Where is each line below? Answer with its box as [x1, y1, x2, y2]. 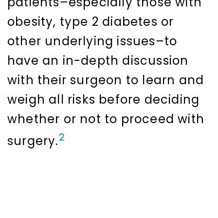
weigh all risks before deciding [7, 91, 200, 108]
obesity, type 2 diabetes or [7, 14, 174, 30]
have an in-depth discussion [7, 53, 189, 69]
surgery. [7, 133, 59, 149]
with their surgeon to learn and [7, 72, 204, 89]
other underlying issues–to [7, 33, 178, 50]
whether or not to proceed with [7, 111, 205, 127]
